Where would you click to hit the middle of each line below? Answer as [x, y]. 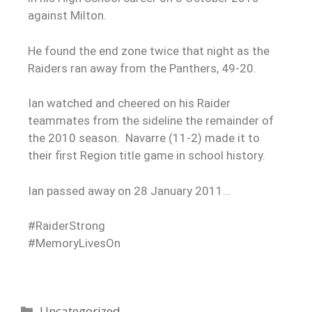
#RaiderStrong [67, 226]
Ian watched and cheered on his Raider [129, 103]
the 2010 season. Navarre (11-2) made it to [144, 138]
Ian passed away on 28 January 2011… [129, 190]
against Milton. [69, 16]
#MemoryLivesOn [74, 243]
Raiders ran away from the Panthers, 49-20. [142, 68]
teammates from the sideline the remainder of [151, 121]
